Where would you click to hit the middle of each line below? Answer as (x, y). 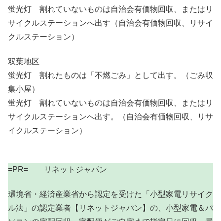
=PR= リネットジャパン (57, 169)
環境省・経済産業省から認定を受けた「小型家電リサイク (110, 194)
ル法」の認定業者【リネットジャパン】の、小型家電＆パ (110, 208)
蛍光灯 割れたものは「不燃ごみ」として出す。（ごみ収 (110, 75)
